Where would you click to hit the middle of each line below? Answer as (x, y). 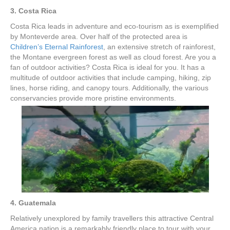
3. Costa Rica (33, 11)
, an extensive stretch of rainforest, (159, 47)
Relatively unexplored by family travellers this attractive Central (112, 218)
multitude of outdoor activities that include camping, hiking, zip (111, 78)
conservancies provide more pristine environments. (93, 98)
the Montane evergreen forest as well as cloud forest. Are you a (113, 57)
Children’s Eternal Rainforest (57, 47)
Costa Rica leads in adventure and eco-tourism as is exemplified (114, 26)
